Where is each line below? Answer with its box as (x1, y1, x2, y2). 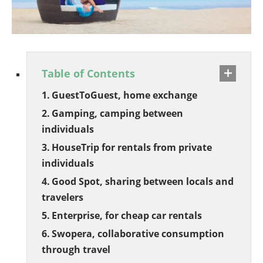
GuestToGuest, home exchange (52, 88, 198, 102)
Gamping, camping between (52, 106, 184, 120)
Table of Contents (42, 66, 135, 80)
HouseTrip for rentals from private (52, 140, 213, 154)
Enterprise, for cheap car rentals (52, 208, 203, 222)
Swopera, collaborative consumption (52, 227, 225, 240)
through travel (42, 242, 110, 256)
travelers (42, 190, 83, 204)
